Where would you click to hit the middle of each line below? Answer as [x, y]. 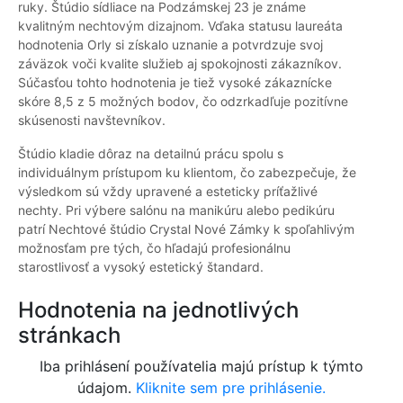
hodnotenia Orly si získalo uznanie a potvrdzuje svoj [170, 45]
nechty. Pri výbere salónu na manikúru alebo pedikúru [176, 210]
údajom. [107, 388]
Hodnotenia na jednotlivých [158, 310]
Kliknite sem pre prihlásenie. [231, 388]
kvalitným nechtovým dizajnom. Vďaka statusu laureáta [180, 26]
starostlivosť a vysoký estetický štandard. [141, 267]
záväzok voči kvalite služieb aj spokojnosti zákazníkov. [180, 64]
